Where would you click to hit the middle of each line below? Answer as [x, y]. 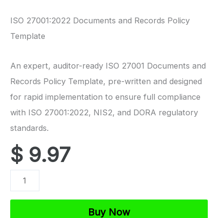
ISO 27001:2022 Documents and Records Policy [100, 20]
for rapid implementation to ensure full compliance [105, 97]
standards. [29, 128]
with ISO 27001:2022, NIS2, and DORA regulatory [104, 112]
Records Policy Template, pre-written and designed [106, 81]
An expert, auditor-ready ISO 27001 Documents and [108, 65]
